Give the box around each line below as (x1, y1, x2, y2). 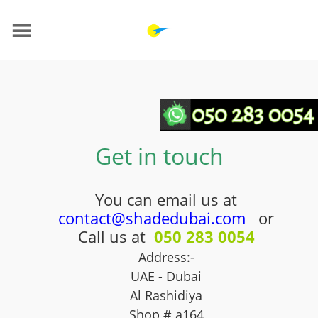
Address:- (138, 248, 194, 265)
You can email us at (95, 189, 237, 210)
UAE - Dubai (131, 268, 202, 285)
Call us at (77, 226, 154, 247)
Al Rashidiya (130, 287, 202, 304)
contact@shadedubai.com (58, 207, 246, 229)
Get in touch (94, 141, 224, 171)
